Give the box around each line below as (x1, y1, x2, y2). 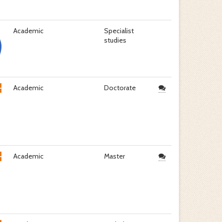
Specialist (104, 26, 134, 35)
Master (104, 152, 125, 161)
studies (104, 36, 126, 45)
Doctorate (104, 83, 136, 92)
